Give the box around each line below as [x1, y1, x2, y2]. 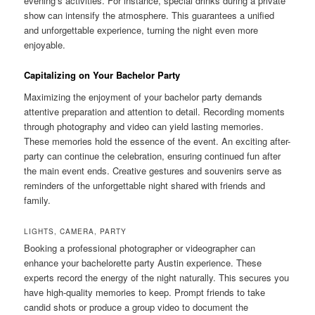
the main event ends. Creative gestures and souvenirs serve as [24, 164, 283, 178]
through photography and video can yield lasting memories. [24, 120, 264, 134]
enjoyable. [24, 38, 66, 52]
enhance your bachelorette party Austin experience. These [24, 256, 262, 270]
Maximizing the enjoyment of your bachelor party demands [24, 90, 263, 104]
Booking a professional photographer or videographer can [24, 241, 256, 255]
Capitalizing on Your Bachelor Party [24, 67, 181, 82]
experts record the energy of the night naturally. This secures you [24, 271, 290, 285]
